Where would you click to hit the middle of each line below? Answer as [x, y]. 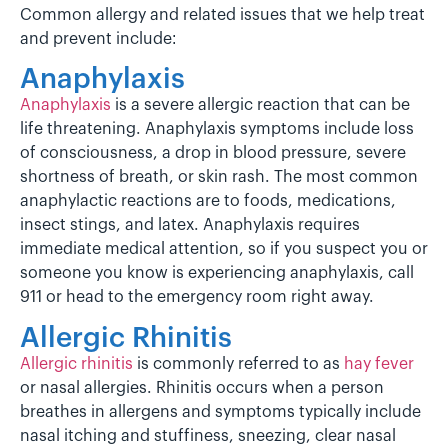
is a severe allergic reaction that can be [260, 105]
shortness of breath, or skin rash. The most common [219, 177]
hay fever [379, 363]
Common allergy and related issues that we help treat [222, 14]
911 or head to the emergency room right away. [197, 297]
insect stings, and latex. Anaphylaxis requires [190, 225]
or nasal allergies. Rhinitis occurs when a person [202, 387]
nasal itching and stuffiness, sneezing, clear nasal [208, 435]
